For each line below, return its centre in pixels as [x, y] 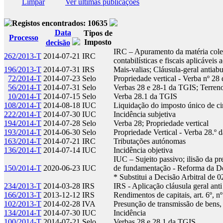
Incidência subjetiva [146, 114]
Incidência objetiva [144, 150]
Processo [24, 38]
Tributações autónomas [151, 141]
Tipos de [98, 33]
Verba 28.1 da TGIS [146, 96]
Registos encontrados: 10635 [61, 23]
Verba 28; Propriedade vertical [162, 123]
